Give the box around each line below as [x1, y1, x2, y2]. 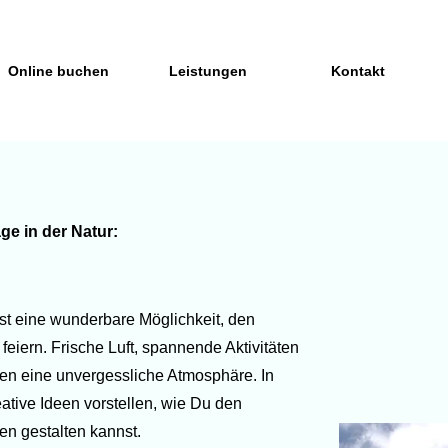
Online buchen [7, 63, 109, 79]
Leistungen [169, 63, 247, 79]
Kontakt [331, 63, 385, 79]
